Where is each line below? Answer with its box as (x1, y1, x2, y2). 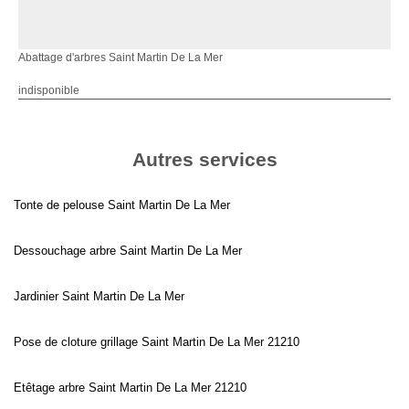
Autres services (131, 148, 278, 170)
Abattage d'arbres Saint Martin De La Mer (18, 50, 223, 64)
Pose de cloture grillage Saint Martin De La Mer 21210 (14, 334, 299, 349)
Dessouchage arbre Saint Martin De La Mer (14, 243, 242, 257)
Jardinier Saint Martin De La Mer (14, 288, 184, 303)
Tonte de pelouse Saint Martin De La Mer (14, 197, 230, 212)
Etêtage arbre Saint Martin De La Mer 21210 (14, 380, 246, 394)
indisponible (18, 83, 79, 97)
